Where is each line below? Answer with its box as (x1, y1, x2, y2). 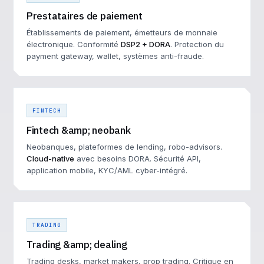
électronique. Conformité (27, 39, 121, 49)
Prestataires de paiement (27, 9, 143, 22)
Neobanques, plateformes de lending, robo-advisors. (27, 142, 222, 151)
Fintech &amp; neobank (27, 124, 131, 137)
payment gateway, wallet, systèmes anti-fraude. (27, 51, 204, 61)
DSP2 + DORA (121, 39, 170, 49)
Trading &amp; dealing (27, 238, 127, 251)
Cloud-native (27, 154, 74, 163)
